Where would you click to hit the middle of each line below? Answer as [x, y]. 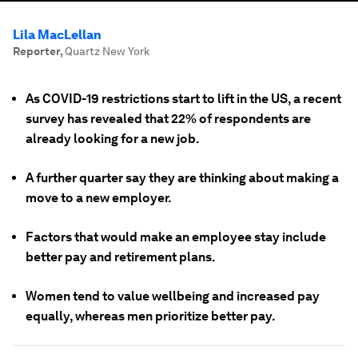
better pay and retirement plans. [121, 257]
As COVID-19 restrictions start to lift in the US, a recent [183, 99]
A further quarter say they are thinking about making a [182, 178]
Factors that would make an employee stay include [176, 237]
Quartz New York [107, 51]
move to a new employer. [99, 198]
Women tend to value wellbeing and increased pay [173, 296]
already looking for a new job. [113, 139]
